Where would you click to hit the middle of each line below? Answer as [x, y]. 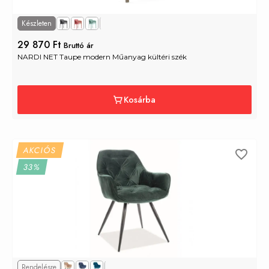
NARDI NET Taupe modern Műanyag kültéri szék [102, 57]
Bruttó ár [79, 46]
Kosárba [139, 100]
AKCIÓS [40, 150]
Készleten [37, 24]
